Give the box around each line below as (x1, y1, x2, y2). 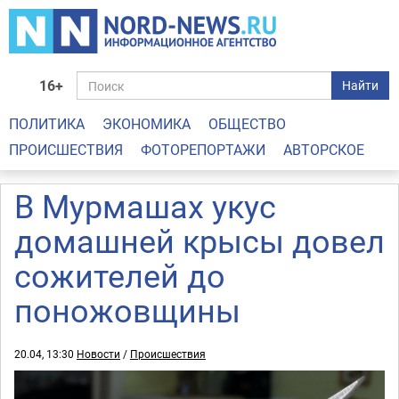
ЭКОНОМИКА (102, 114, 191, 134)
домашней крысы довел (14, 219, 385, 262)
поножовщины (14, 289, 240, 331)
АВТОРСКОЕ (283, 140, 364, 159)
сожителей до (14, 254, 225, 297)
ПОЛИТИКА (9, 114, 85, 134)
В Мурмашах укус (14, 184, 276, 227)
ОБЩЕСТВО (208, 114, 286, 134)
